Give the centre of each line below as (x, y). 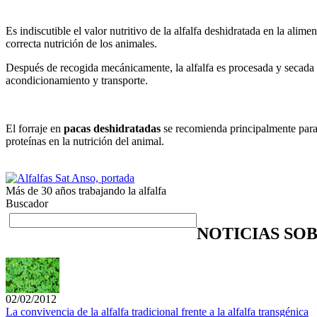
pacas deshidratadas (112, 128)
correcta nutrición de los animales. (81, 43)
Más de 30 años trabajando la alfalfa (86, 190)
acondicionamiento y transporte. (77, 80)
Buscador (27, 203)
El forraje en (35, 128)
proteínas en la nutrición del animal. (85, 141)
